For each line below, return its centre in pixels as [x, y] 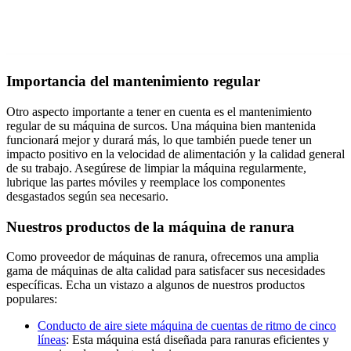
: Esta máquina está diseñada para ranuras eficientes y [197, 340]
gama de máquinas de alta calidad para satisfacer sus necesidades [166, 271]
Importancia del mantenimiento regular [133, 81]
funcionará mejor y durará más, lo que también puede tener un [159, 139]
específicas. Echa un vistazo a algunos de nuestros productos [156, 285]
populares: [32, 299]
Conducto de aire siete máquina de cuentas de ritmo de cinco [187, 326]
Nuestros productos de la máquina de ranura [150, 226]
